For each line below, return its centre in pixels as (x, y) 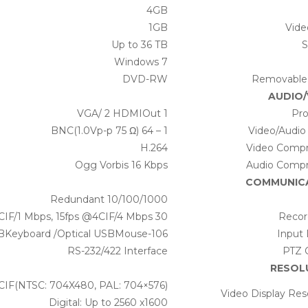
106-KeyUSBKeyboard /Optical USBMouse (159, 234)
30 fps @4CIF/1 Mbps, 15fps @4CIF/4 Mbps (161, 217)
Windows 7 (141, 62)
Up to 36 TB (139, 45)
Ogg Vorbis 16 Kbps (121, 165)
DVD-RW (145, 79)
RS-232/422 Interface (117, 251)
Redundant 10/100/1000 (109, 200)
